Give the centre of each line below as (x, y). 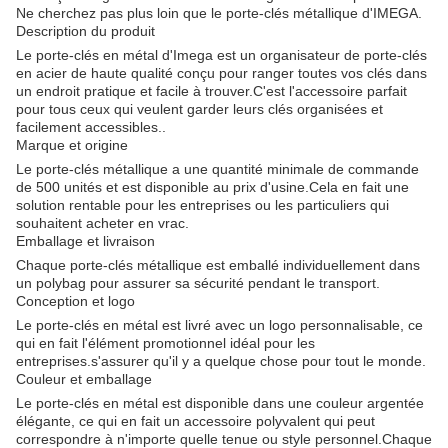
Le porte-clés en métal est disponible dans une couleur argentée (220, 402)
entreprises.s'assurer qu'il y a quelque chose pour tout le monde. (221, 360)
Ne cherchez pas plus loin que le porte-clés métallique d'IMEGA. (219, 12)
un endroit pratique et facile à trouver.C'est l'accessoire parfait (211, 90)
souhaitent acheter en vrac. (102, 222)
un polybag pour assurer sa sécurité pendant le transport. (198, 282)
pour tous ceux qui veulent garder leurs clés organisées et (199, 108)
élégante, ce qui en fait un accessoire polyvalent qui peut (195, 420)
